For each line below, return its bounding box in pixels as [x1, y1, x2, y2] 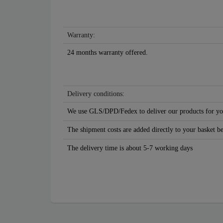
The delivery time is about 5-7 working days [67, 144, 193, 152]
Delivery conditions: [67, 90, 124, 98]
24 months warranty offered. [67, 49, 148, 57]
